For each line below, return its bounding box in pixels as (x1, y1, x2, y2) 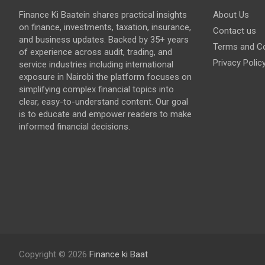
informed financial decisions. (19, 121, 130, 132)
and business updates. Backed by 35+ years (19, 34, 189, 45)
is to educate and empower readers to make (19, 108, 192, 119)
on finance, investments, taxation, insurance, (19, 21, 191, 33)
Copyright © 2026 (19, 248, 89, 260)
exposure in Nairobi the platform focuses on (19, 71, 192, 82)
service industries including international (19, 59, 173, 70)
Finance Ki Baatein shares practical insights (19, 9, 187, 20)
